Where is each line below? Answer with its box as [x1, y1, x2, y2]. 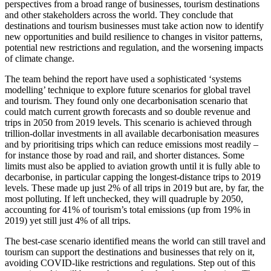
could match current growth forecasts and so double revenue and [5, 106, 250, 117]
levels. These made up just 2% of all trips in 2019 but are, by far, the [5, 182, 264, 193]
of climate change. [5, 53, 74, 64]
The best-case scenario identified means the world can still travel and [5, 235, 266, 246]
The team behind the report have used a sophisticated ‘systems [5, 73, 241, 84]
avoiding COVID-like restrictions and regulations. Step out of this [5, 257, 255, 268]
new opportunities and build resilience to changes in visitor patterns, [5, 31, 263, 42]
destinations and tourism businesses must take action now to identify [5, 20, 264, 31]
